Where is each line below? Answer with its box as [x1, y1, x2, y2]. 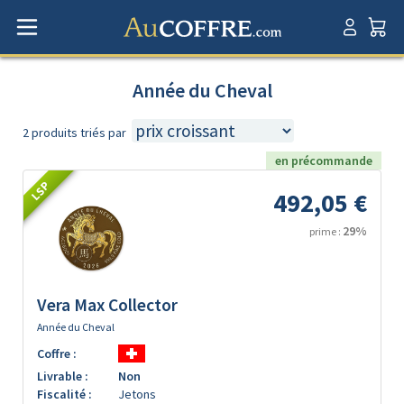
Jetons [118, 386, 156, 402]
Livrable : [37, 368, 88, 384]
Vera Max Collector [37, 294, 178, 316]
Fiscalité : [37, 386, 92, 402]
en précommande [275, 152, 372, 169]
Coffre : [37, 345, 77, 362]
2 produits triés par [23, 124, 126, 141]
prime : [309, 225, 343, 238]
